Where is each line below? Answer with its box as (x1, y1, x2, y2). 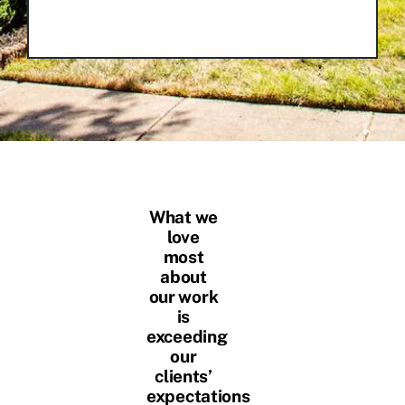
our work (148, 286, 219, 306)
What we (148, 206, 218, 227)
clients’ (155, 365, 212, 386)
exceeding (146, 325, 228, 346)
